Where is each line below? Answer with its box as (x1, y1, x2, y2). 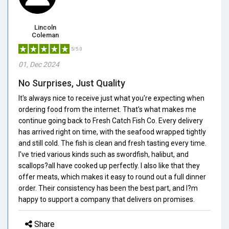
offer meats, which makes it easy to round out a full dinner (18, 172, 206, 181)
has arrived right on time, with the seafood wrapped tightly (18, 127, 206, 136)
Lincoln (34, 23, 56, 31)
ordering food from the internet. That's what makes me (18, 105, 196, 113)
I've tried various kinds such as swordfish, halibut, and (18, 150, 189, 158)
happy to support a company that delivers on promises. (18, 195, 195, 203)
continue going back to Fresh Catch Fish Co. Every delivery (18, 116, 203, 125)
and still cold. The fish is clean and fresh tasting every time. (18, 139, 207, 147)
